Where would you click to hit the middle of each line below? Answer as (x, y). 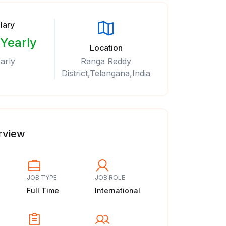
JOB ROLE (110, 177)
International (118, 190)
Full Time (43, 190)
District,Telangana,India (106, 73)
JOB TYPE (42, 177)
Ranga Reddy (106, 61)
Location (106, 48)
